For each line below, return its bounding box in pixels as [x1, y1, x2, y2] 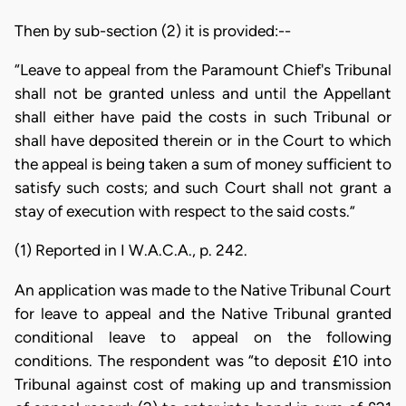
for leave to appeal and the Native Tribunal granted [14, 304, 391, 323]
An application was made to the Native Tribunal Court [14, 280, 391, 299]
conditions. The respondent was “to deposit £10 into [14, 351, 391, 370]
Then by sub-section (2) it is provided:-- [14, 21, 291, 40]
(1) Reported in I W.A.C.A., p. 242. [14, 241, 247, 260]
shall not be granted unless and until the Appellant [14, 83, 391, 102]
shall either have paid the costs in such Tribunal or [14, 107, 391, 126]
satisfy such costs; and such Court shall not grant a [14, 178, 391, 197]
